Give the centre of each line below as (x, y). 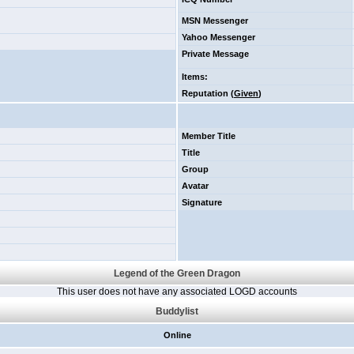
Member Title (209, 136)
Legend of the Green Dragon (177, 273)
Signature (202, 202)
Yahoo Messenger (218, 37)
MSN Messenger (215, 21)
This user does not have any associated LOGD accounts (177, 292)
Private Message (215, 54)
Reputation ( (208, 93)
